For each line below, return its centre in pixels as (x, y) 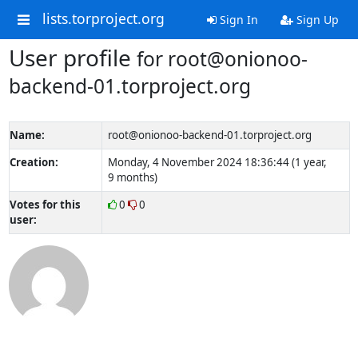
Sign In (237, 20)
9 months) (132, 177)
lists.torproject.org (103, 19)
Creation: (34, 162)
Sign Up (316, 20)
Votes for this (45, 205)
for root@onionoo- (222, 59)
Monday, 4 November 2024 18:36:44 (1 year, (217, 162)
